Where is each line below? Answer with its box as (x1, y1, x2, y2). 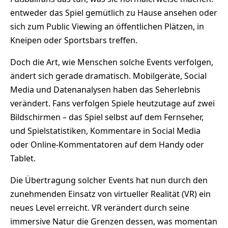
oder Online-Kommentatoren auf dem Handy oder (10, 138, 204, 150)
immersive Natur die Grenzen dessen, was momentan (10, 215, 217, 227)
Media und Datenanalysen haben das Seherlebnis (10, 83, 201, 95)
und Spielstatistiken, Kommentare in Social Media (10, 125, 201, 136)
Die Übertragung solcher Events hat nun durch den (10, 174, 208, 186)
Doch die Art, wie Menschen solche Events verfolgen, (10, 56, 213, 68)
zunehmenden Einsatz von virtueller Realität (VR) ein (10, 188, 211, 199)
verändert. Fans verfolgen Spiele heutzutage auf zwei (10, 97, 215, 109)
